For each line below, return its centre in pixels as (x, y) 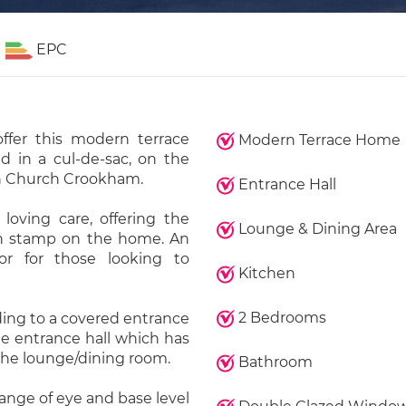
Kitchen (265, 273)
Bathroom (273, 362)
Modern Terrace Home (317, 140)
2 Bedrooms (280, 318)
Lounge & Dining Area (315, 229)
